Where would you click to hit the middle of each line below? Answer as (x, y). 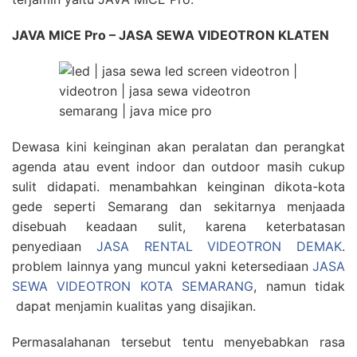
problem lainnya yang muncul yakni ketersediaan (162, 266)
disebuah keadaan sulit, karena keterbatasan (178, 226)
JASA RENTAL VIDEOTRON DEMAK (219, 246)
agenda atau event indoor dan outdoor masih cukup (178, 167)
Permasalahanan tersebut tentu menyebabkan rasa (178, 342)
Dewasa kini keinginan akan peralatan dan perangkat (178, 147)
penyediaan (54, 246)
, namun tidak (300, 286)
